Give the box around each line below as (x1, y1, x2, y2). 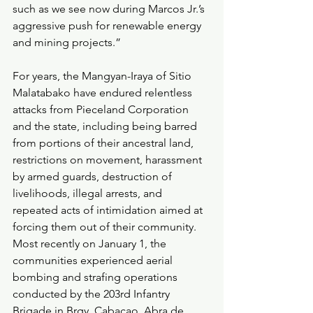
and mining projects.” (13, 36, 121, 49)
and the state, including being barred (13, 119, 200, 133)
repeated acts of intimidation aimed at (13, 203, 205, 217)
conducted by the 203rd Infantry (13, 287, 173, 300)
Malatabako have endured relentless (13, 86, 195, 99)
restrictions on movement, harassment (13, 153, 205, 166)
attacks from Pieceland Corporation (13, 103, 191, 116)
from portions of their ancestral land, (13, 136, 196, 150)
